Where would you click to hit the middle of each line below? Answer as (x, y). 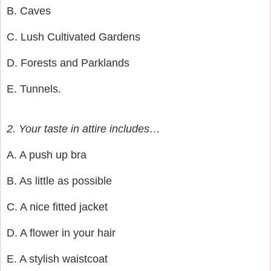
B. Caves (29, 11)
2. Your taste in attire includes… (83, 129)
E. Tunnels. (34, 89)
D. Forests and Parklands (68, 63)
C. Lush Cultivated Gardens (73, 37)
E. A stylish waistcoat (57, 259)
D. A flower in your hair (61, 233)
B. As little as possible (59, 181)
